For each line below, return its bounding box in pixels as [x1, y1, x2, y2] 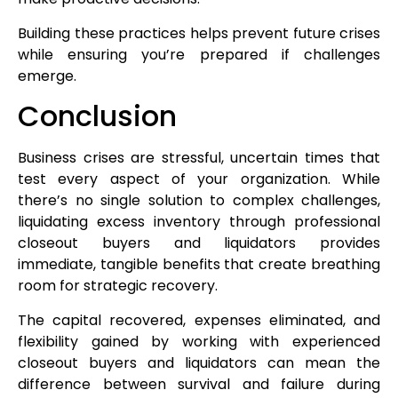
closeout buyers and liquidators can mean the [18, 352, 380, 373]
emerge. [18, 65, 76, 86]
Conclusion [18, 96, 177, 137]
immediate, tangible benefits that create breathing [18, 254, 380, 275]
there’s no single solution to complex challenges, [18, 190, 380, 211]
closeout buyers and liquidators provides [18, 233, 380, 254]
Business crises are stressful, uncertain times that [18, 147, 380, 169]
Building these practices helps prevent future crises [18, 22, 380, 44]
